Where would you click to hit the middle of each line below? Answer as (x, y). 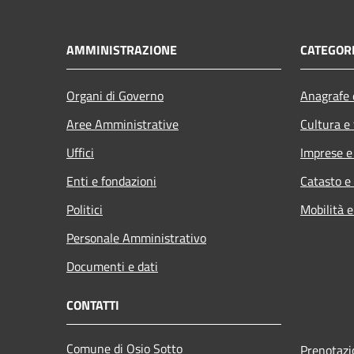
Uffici (80, 152)
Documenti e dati (112, 266)
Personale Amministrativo (136, 237)
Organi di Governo (115, 95)
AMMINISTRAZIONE (122, 49)
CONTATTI (93, 305)
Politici (85, 209)
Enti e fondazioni (111, 181)
